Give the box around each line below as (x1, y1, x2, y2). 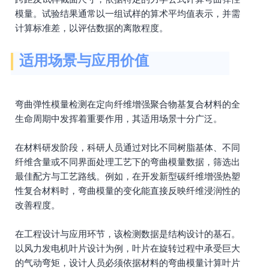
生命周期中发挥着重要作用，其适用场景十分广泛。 (15, 113, 222, 124)
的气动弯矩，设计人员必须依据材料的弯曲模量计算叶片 (15, 258, 240, 268)
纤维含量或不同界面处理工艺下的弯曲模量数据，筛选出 (15, 157, 240, 167)
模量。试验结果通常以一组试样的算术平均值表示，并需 (15, 8, 240, 19)
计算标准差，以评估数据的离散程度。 (15, 23, 168, 33)
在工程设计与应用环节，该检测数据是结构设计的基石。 (15, 229, 240, 239)
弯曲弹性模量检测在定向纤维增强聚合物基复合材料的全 (15, 99, 240, 109)
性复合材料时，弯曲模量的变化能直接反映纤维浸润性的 (15, 186, 240, 196)
